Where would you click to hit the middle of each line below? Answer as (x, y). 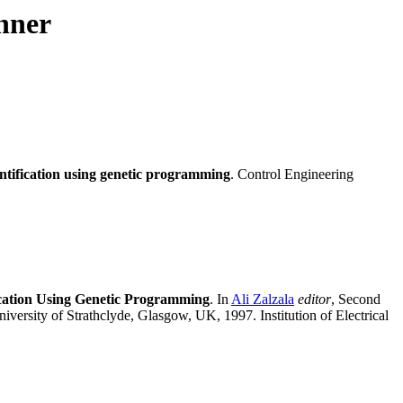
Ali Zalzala (263, 300)
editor (314, 300)
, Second (356, 300)
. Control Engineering (292, 175)
